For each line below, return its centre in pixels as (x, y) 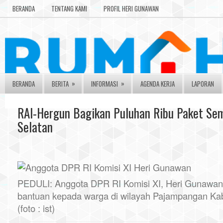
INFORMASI (105, 84)
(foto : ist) (36, 208)
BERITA (60, 84)
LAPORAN (203, 84)
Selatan (35, 127)
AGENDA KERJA (158, 84)
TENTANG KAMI (69, 8)
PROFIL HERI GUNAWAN (131, 8)
